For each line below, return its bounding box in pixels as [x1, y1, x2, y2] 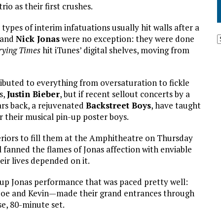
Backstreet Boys [86, 99, 151, 111]
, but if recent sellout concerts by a [60, 88, 190, 100]
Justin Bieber [7, 88, 60, 100]
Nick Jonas [16, 33, 60, 44]
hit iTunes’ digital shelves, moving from [40, 44, 189, 56]
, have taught [151, 99, 201, 111]
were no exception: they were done [60, 33, 194, 44]
